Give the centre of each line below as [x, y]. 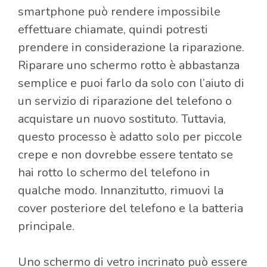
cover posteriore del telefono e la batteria [131, 208]
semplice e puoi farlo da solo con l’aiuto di [131, 83]
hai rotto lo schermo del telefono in [114, 172]
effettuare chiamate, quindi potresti [113, 29]
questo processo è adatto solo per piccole [130, 136]
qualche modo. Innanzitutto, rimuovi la [121, 190]
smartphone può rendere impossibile [119, 11]
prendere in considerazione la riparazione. [131, 47]
